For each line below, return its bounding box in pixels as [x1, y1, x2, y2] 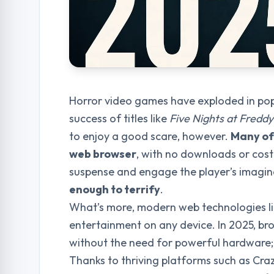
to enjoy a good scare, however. [69, 129, 231, 143]
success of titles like [69, 111, 169, 125]
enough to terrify [69, 182, 160, 196]
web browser [69, 147, 136, 161]
